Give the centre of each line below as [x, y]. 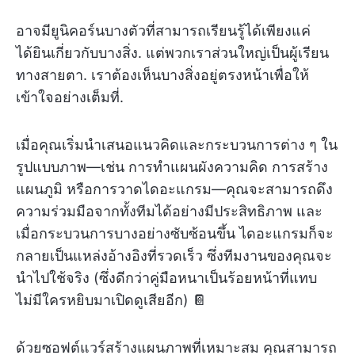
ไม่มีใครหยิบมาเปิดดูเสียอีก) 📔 [111, 300]
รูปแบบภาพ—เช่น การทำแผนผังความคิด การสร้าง [172, 167]
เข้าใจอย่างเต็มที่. [70, 97]
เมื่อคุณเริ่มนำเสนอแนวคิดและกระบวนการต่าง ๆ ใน [177, 145]
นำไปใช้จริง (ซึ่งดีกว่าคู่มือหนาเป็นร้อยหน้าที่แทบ [166, 278]
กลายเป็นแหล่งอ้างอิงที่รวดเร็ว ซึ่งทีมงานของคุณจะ [174, 256]
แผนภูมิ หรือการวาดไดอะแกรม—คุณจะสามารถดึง [174, 189]
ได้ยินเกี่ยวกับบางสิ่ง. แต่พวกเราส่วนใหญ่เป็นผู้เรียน [172, 53]
